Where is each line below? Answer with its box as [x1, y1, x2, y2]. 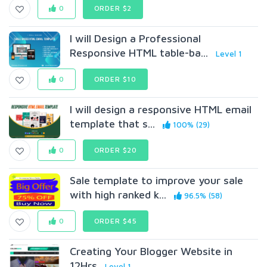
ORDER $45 [94, 216, 138, 225]
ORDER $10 [94, 74, 137, 83]
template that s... [70, 117, 156, 130]
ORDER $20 [94, 145, 138, 154]
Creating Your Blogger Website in [70, 245, 233, 257]
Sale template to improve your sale [70, 174, 244, 187]
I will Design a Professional [70, 32, 201, 45]
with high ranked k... [70, 188, 167, 201]
